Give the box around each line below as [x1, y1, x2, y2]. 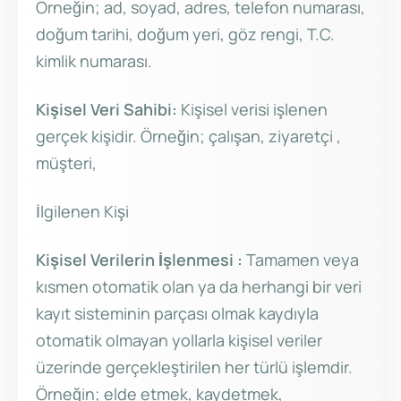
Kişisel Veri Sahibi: [36, 98, 181, 121]
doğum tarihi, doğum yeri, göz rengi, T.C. [36, 23, 335, 46]
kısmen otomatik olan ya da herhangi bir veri [36, 276, 362, 298]
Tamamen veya [243, 249, 359, 271]
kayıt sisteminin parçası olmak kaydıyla [36, 303, 319, 325]
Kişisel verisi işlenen [181, 98, 328, 121]
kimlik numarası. [36, 50, 152, 73]
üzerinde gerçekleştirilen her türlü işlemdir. [36, 356, 353, 379]
